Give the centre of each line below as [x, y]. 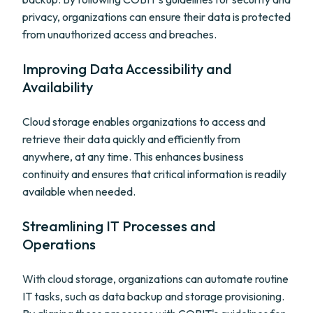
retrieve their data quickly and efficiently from [131, 139]
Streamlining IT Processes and [119, 226]
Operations [59, 244]
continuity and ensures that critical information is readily [154, 174]
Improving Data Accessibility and [127, 69]
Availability [58, 87]
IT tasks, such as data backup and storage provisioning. [153, 296]
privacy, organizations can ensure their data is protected [156, 17]
